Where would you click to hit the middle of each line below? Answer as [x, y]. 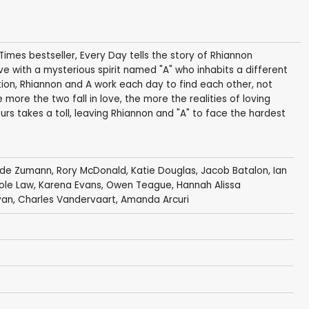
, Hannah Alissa [206, 186]
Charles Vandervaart [67, 200]
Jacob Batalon [234, 171]
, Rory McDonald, [91, 171]
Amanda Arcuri [154, 200]
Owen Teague [139, 186]
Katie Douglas [163, 171]
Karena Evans [70, 186]
